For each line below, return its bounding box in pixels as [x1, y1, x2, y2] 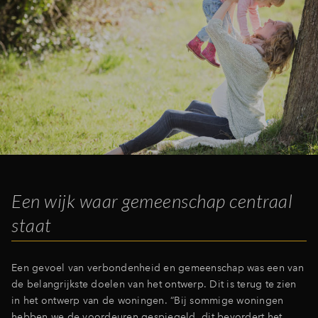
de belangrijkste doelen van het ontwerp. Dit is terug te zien [11, 278, 297, 291]
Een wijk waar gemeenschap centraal [11, 190, 292, 213]
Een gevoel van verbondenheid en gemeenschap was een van [11, 261, 304, 275]
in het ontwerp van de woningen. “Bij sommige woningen [11, 294, 284, 307]
